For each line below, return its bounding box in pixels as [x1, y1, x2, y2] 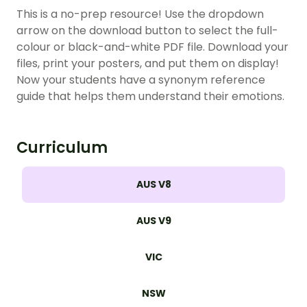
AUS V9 [136, 213, 171, 228]
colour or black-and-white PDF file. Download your [16, 38, 288, 55]
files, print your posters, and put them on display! [16, 55, 279, 71]
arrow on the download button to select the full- [16, 22, 278, 38]
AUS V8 [136, 177, 171, 191]
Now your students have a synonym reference [16, 71, 265, 88]
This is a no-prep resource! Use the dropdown [16, 5, 264, 22]
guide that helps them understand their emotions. [16, 88, 284, 104]
